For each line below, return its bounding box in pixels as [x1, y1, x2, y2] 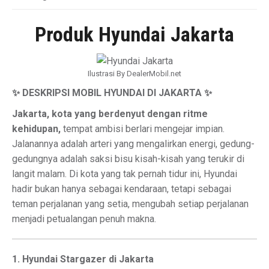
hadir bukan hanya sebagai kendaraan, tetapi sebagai [12, 183, 231, 195]
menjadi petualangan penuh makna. [12, 213, 156, 225]
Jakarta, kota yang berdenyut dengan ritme [12, 108, 208, 119]
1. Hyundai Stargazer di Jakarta [12, 253, 154, 265]
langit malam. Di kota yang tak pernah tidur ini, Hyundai [12, 168, 237, 180]
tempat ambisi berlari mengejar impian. [61, 123, 225, 134]
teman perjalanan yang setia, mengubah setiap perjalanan [12, 198, 249, 210]
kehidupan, [12, 123, 61, 134]
